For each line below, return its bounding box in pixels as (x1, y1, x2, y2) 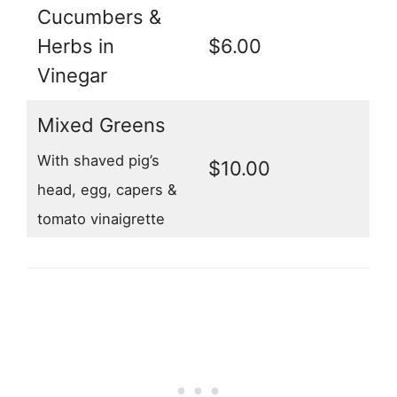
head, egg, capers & (37, 180, 177, 198)
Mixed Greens (37, 113, 166, 137)
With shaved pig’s (37, 151, 160, 169)
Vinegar (37, 64, 107, 88)
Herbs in (37, 35, 114, 58)
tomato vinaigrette (37, 209, 165, 228)
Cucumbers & (37, 5, 161, 29)
